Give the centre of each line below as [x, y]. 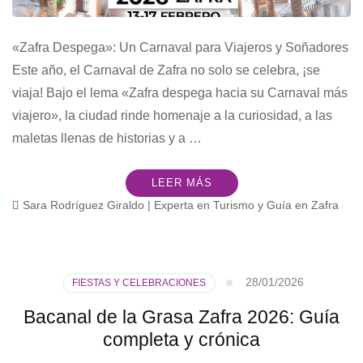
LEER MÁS [181, 182]
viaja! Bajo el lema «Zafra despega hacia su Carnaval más [180, 92]
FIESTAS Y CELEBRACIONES [139, 282]
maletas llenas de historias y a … [107, 138]
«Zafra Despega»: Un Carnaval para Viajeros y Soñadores [180, 47]
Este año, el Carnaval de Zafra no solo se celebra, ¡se [166, 70]
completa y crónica [181, 339]
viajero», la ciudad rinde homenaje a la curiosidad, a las [172, 115]
